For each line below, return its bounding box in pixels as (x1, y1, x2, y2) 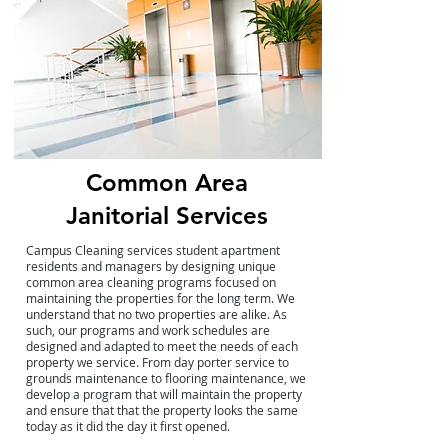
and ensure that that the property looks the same (25, 402, 298, 418)
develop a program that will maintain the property (25, 386, 302, 402)
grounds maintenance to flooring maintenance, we (25, 370, 306, 386)
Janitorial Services (65, 201, 268, 230)
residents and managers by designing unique (25, 258, 276, 274)
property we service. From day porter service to (25, 354, 289, 370)
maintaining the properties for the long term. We (25, 290, 295, 306)
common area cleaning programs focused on (25, 274, 276, 290)
